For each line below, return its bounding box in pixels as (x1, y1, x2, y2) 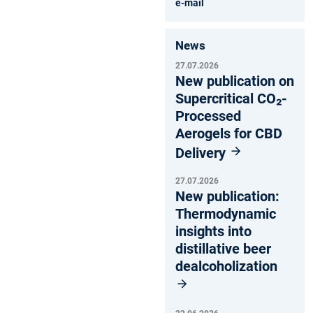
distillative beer (175, 240, 271, 257)
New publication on (175, 72, 294, 89)
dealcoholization (175, 257, 277, 275)
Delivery (175, 144, 229, 161)
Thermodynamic (175, 205, 276, 222)
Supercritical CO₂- (175, 89, 287, 107)
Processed (175, 107, 241, 124)
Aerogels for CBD (175, 124, 282, 142)
